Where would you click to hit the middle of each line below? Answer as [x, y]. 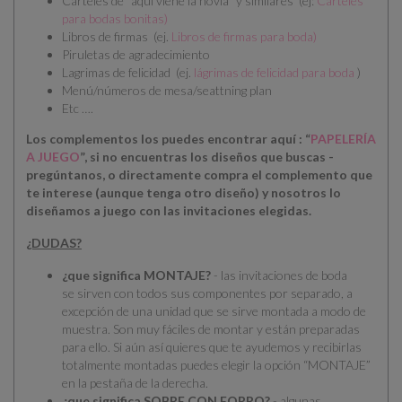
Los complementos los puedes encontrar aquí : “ [168, 139]
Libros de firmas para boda [242, 37]
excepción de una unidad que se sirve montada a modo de [214, 311]
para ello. [87, 347]
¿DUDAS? [54, 243]
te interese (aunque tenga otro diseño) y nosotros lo [184, 193]
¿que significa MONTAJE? [136, 275]
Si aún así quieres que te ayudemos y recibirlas [237, 347]
